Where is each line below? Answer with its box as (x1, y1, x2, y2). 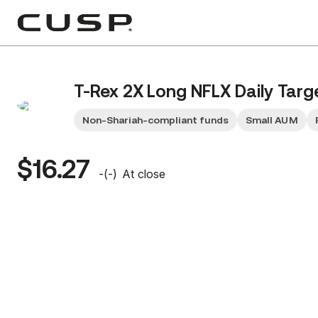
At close (122, 167, 165, 181)
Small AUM (246, 114, 298, 126)
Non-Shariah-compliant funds (82, 114, 229, 126)
